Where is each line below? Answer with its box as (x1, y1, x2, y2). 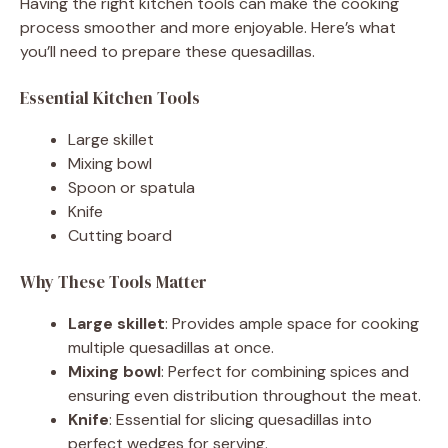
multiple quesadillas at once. (68, 336, 274, 358)
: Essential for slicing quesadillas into (109, 408, 372, 430)
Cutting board (68, 224, 172, 246)
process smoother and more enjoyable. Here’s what (20, 16, 396, 38)
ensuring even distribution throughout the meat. (68, 384, 421, 406)
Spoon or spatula (68, 176, 195, 198)
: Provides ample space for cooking (165, 312, 419, 334)
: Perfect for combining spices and (161, 360, 409, 382)
